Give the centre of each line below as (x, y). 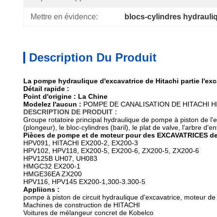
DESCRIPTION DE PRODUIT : (70, 112)
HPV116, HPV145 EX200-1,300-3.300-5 (84, 182)
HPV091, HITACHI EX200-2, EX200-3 (81, 143)
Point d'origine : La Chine (65, 96)
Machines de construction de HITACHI (82, 205)
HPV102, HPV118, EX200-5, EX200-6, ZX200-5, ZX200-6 (111, 151)
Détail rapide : (46, 89)
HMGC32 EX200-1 (52, 166)
